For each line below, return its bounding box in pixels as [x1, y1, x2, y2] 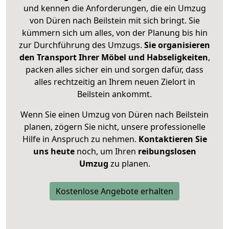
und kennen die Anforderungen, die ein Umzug [23, 3, 206, 14]
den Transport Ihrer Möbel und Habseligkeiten [19, 52, 208, 63]
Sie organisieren [144, 39, 210, 51]
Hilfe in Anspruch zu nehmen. [22, 133, 139, 145]
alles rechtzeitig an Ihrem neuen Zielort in [34, 76, 195, 88]
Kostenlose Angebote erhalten [56, 186, 173, 197]
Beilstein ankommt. [77, 88, 152, 100]
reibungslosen [138, 146, 196, 157]
